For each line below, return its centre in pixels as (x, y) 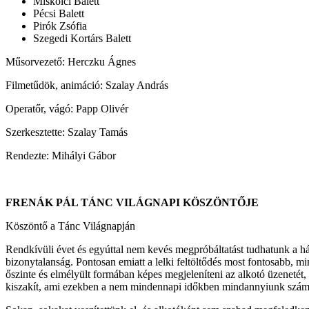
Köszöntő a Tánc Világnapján (70, 226)
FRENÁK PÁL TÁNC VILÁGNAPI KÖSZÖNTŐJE (132, 203)
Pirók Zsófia (60, 26)
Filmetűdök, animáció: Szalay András (87, 86)
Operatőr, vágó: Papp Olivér (67, 109)
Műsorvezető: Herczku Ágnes (71, 62)
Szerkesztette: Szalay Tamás (67, 132)
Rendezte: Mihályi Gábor (61, 156)
